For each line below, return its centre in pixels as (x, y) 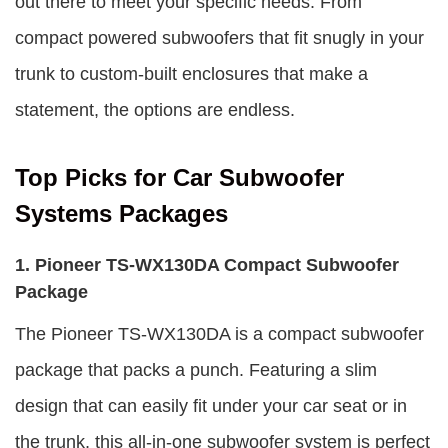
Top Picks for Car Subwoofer (179, 177)
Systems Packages (121, 213)
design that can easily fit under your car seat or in (211, 406)
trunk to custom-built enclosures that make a (191, 74)
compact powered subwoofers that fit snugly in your (219, 38)
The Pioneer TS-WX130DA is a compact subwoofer (219, 334)
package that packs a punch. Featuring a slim (196, 370)
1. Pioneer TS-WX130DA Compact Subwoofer (207, 265)
